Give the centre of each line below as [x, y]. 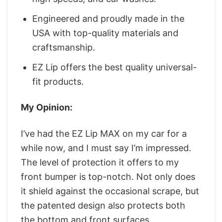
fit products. [58, 81]
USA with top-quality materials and [106, 33]
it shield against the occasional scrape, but [110, 191]
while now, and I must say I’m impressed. [106, 148]
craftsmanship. [64, 47]
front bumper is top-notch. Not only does [108, 176]
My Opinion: [47, 108]
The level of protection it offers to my [100, 162]
